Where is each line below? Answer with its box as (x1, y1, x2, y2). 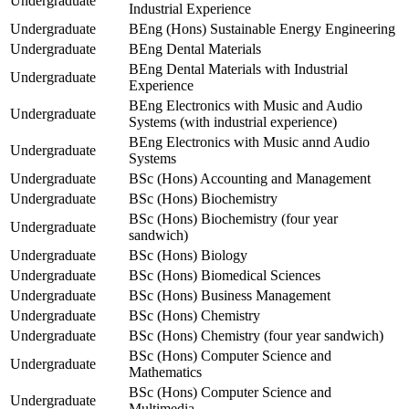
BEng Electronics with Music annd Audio (129, 134, 370, 151)
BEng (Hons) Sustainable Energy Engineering (129, 21, 395, 37)
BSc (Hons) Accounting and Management (129, 171, 371, 187)
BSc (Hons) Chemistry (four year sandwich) (129, 328, 383, 344)
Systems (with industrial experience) (129, 114, 337, 131)
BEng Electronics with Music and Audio (129, 98, 362, 114)
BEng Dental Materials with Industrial (129, 61, 348, 78)
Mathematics (129, 364, 202, 381)
